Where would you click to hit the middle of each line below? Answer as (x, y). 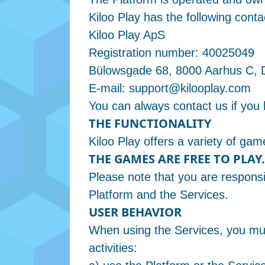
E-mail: (109, 88)
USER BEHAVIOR (135, 212)
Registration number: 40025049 (172, 53)
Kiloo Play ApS (127, 35)
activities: (113, 248)
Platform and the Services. (159, 195)
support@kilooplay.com (190, 88)
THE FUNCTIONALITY (150, 123)
